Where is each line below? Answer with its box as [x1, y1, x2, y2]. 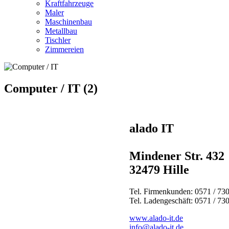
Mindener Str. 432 [129, 149, 224, 163]
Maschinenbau [45, 17, 92, 26]
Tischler [45, 35, 71, 44]
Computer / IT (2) [4, 81, 98, 95]
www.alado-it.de [129, 214, 183, 223]
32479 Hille [129, 163, 189, 177]
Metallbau [45, 26, 77, 35]
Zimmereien [45, 44, 84, 54]
